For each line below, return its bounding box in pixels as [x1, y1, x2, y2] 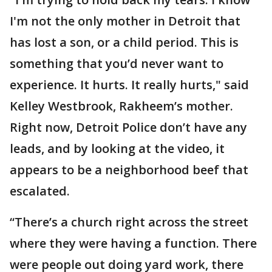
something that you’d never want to [10, 55, 223, 72]
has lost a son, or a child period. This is [10, 34, 239, 50]
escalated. [10, 183, 70, 199]
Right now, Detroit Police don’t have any [10, 119, 247, 135]
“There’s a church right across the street [10, 214, 248, 230]
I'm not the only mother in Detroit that [10, 13, 240, 29]
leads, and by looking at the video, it [10, 140, 225, 157]
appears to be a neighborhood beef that [10, 161, 248, 178]
